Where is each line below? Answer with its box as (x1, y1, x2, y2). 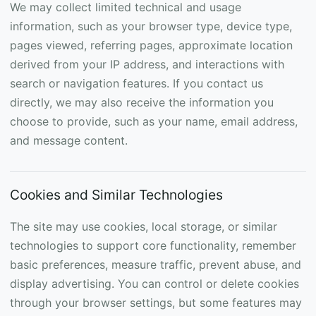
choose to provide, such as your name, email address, (10, 114, 298, 128)
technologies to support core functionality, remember (10, 238, 296, 253)
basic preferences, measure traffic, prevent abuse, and (10, 257, 301, 272)
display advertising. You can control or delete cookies (10, 276, 299, 291)
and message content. (10, 133, 128, 147)
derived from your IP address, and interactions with (10, 57, 284, 71)
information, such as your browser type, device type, (10, 19, 292, 33)
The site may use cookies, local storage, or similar (10, 219, 277, 233)
